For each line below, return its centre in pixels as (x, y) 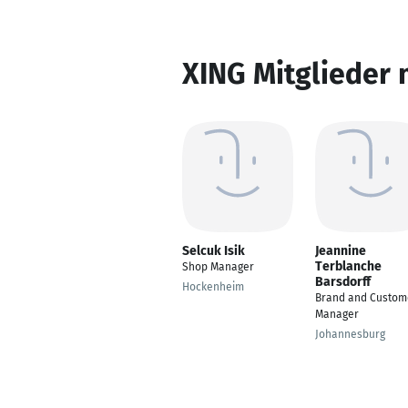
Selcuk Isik (214, 251)
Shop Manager (218, 267)
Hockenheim (213, 287)
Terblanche (348, 266)
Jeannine (341, 251)
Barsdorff (343, 282)
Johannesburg (350, 334)
